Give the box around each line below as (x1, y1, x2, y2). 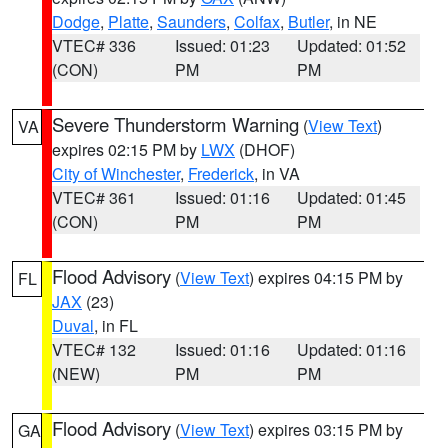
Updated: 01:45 (297, 186, 407, 209)
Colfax (234, 10, 280, 33)
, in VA (254, 162, 300, 185)
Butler (288, 10, 329, 33)
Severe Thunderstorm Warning (52, 111, 299, 137)
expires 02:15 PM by (52, 138, 201, 161)
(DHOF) (235, 138, 295, 161)
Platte (108, 10, 149, 33)
